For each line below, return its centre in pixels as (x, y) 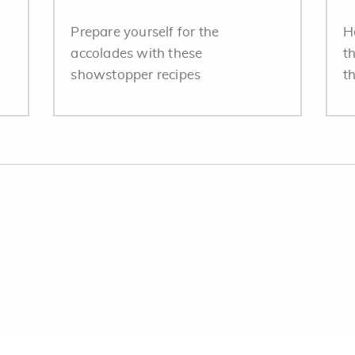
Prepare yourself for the (145, 32)
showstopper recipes (136, 75)
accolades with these (137, 53)
